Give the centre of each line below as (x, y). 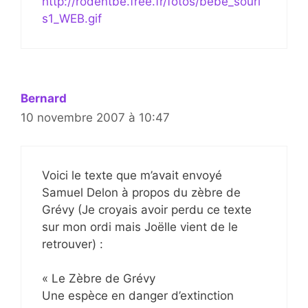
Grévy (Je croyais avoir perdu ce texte (147, 209)
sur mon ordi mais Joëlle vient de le (140, 227)
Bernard (44, 99)
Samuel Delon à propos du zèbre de (141, 192)
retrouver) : (73, 244)
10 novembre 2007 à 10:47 (95, 118)
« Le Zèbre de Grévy (99, 279)
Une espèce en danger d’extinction (138, 296)
